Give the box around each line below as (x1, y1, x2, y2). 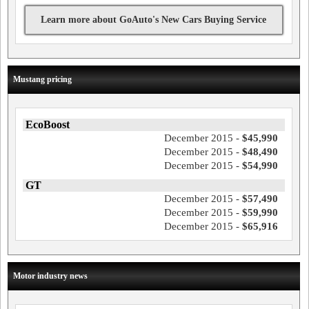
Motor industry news (13, 271, 88, 281)
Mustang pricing (13, 74, 72, 84)
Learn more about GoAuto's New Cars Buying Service (41, 14, 267, 25)
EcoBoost (26, 119, 70, 130)
